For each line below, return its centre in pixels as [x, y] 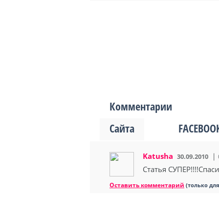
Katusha [158, 156]
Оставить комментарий [147, 185]
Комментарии [141, 106]
